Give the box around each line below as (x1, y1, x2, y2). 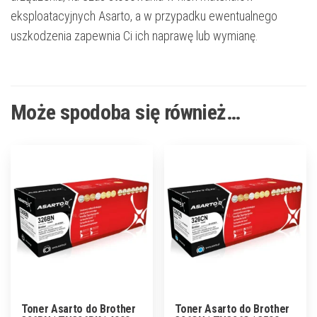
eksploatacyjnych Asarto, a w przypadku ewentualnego (11, 8, 277, 23)
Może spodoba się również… (11, 99, 240, 125)
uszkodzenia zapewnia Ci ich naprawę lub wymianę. (11, 28, 258, 43)
